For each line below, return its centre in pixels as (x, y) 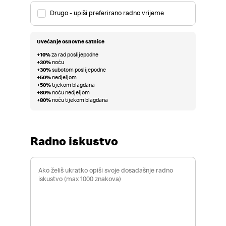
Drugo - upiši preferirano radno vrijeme (107, 13)
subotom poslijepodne (78, 70)
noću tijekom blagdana (79, 100)
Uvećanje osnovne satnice (70, 41)
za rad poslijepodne (74, 55)
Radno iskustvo (74, 141)
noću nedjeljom (70, 93)
